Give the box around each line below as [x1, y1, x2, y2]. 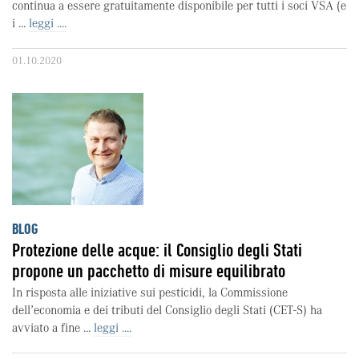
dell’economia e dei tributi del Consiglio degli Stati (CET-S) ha [12, 303, 322, 317]
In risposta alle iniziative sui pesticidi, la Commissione [12, 285, 288, 300]
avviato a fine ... [12, 321, 94, 335]
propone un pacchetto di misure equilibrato [12, 260, 285, 282]
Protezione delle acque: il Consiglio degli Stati [12, 239, 302, 261]
